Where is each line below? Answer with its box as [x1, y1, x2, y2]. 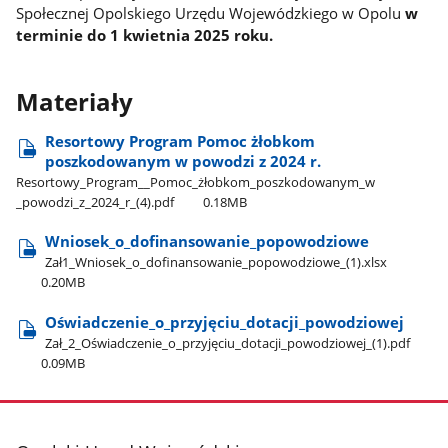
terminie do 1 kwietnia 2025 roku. [16, 25, 274, 46]
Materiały [16, 85, 134, 118]
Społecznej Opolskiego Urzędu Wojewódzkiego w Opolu [16, 3, 406, 24]
